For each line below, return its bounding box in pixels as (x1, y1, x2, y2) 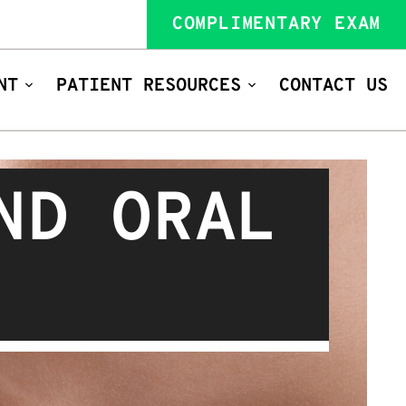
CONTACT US (279, 73, 388, 98)
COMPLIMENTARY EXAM (171, 13, 382, 36)
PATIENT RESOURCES (56, 73, 241, 98)
